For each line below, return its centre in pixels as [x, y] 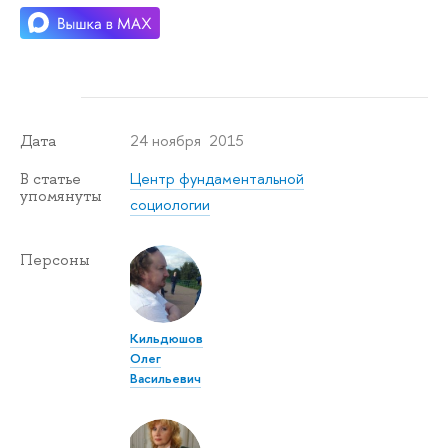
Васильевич [166, 378]
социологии [170, 204]
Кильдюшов [167, 338]
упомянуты [61, 195]
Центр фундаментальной [217, 178]
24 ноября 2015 [187, 140]
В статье [50, 178]
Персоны [55, 259]
